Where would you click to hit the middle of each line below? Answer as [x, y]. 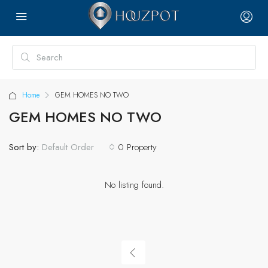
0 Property [137, 147]
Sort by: [24, 147]
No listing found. [134, 185]
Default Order [68, 147]
